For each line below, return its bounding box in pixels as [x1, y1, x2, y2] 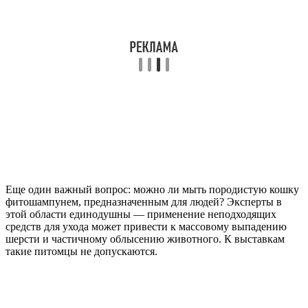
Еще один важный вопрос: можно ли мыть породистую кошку [5, 184, 299, 196]
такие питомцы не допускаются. [5, 245, 157, 258]
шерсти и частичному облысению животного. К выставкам [5, 233, 285, 245]
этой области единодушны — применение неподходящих [5, 208, 276, 221]
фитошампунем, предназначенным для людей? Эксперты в [5, 196, 282, 208]
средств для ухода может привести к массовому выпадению [5, 221, 287, 233]
